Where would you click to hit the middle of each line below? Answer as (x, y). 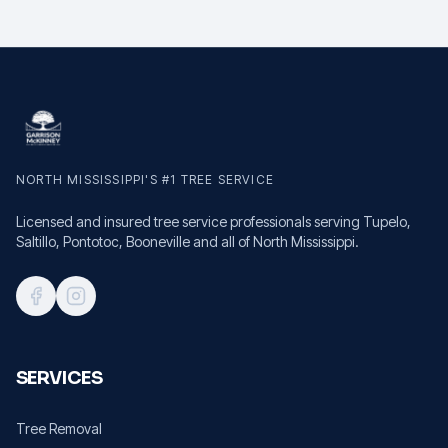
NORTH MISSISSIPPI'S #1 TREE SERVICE (145, 179)
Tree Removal (59, 428)
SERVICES (59, 377)
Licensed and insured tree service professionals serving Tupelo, (213, 221)
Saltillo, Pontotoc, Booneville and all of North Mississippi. (187, 241)
